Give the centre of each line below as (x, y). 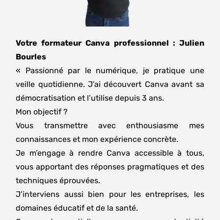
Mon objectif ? (42, 111)
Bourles (31, 56)
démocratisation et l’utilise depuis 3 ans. (90, 98)
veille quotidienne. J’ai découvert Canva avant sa (110, 84)
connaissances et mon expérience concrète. (97, 139)
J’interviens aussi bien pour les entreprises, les (110, 194)
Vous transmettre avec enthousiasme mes (110, 125)
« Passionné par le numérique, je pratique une (110, 70)
